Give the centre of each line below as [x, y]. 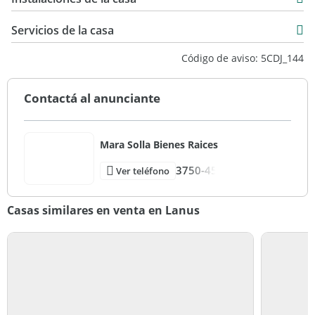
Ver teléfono [143, 171]
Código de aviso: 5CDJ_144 [243, 58]
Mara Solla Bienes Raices [159, 144]
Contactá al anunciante [92, 98]
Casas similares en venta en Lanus [103, 210]
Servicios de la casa [63, 30]
